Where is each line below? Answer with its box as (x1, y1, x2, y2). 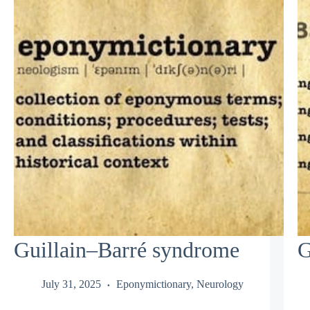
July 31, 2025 (42, 277, 101, 290)
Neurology (197, 277, 244, 290)
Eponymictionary (116, 277, 191, 290)
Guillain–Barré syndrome (14, 237, 239, 263)
